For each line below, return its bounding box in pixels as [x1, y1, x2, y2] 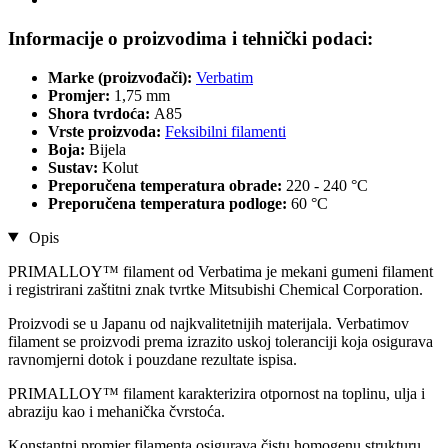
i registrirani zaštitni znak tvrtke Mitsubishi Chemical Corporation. [8, 280, 423, 298]
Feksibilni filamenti [165, 122, 286, 140]
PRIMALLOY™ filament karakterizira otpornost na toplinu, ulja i [8, 384, 425, 402]
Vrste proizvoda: [48, 122, 165, 140]
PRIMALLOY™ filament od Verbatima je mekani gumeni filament [8, 262, 433, 280]
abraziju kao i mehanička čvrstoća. [8, 402, 225, 420]
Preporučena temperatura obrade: [48, 176, 286, 194]
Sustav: [48, 158, 102, 176]
